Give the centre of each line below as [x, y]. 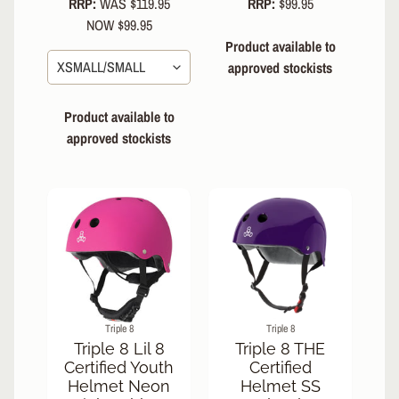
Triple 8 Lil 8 [119, 348]
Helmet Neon [119, 386]
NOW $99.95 [119, 25]
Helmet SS [280, 386]
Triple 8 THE [280, 348]
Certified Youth [119, 367]
